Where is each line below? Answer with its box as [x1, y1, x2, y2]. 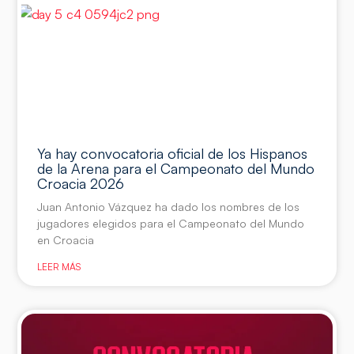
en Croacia [37, 232, 95, 247]
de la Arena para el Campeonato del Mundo [37, 159, 315, 177]
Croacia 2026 [37, 174, 125, 192]
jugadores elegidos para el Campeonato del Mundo [37, 216, 305, 230]
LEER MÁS [37, 260, 81, 273]
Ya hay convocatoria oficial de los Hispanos [37, 144, 308, 162]
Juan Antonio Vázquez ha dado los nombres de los [37, 199, 300, 213]
